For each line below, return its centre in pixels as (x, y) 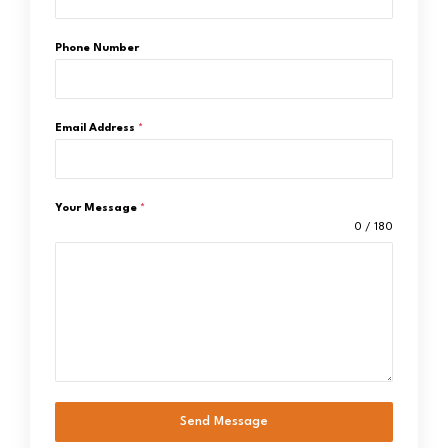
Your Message (97, 208)
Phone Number (97, 48)
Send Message (224, 421)
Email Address (96, 128)
